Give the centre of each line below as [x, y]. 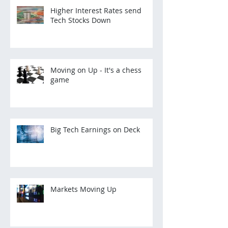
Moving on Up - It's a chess [96, 70]
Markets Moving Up [83, 189]
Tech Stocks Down [81, 20]
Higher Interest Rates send [96, 11]
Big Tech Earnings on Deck [95, 130]
